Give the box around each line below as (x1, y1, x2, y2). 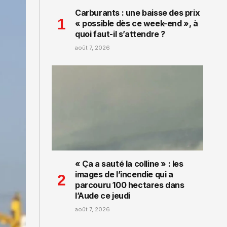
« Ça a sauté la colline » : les (75, 159, 183, 169)
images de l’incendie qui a (75, 169, 173, 180)
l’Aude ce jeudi (75, 191, 130, 201)
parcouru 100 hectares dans (75, 180, 184, 191)
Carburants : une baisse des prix (75, 8, 200, 18)
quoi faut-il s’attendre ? (75, 29, 166, 40)
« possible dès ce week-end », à (75, 18, 198, 29)
